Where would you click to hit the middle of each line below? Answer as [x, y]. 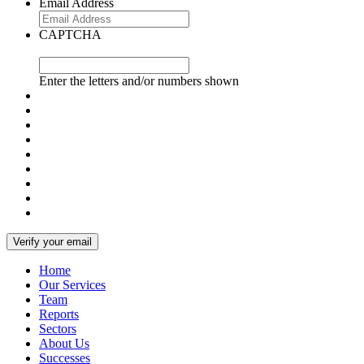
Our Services [72, 285]
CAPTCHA [70, 35]
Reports [59, 314]
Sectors [58, 329]
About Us [64, 344]
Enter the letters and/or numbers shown [139, 81]
